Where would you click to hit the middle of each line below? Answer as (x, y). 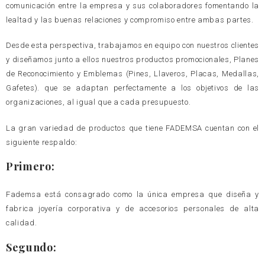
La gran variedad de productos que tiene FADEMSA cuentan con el (132, 128)
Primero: (30, 167)
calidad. (22, 223)
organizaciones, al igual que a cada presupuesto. (98, 102)
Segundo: (31, 247)
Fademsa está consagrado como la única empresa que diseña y (132, 195)
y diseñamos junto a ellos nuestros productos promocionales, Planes (132, 60)
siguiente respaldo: (42, 142)
